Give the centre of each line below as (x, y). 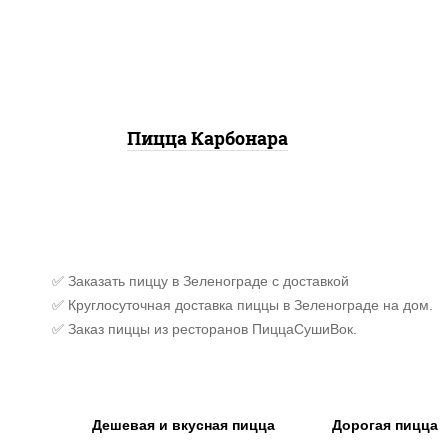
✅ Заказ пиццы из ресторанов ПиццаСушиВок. (204, 329)
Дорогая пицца (385, 425)
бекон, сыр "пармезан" (207, 31)
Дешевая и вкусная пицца (183, 425)
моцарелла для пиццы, (207, 11)
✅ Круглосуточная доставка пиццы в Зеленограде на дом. (242, 305)
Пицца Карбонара (207, 138)
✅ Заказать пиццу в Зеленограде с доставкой (200, 281)
